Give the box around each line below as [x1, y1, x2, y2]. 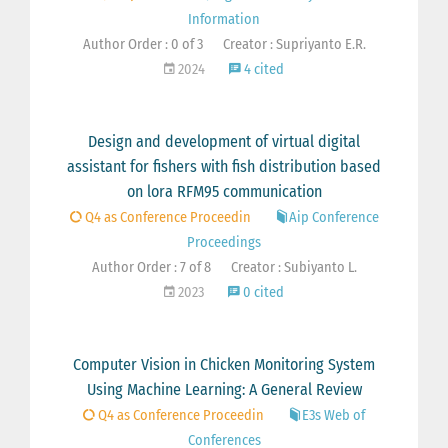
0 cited [240, 284, 284, 302]
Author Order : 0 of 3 [82, 36, 203, 54]
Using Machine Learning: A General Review [86, 380, 362, 400]
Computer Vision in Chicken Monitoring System [73, 355, 375, 375]
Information [188, 11, 260, 29]
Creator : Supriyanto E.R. [222, 36, 366, 54]
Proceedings [187, 234, 261, 252]
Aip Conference [288, 209, 379, 227]
